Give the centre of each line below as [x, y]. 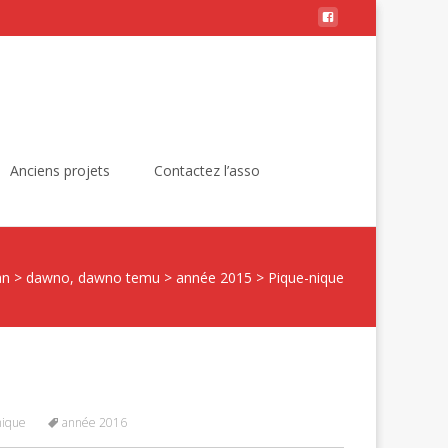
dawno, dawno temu [93, 277]
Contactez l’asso [207, 170]
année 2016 [94, 422]
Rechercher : [339, 163]
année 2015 [214, 277]
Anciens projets [60, 170]
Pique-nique [306, 277]
